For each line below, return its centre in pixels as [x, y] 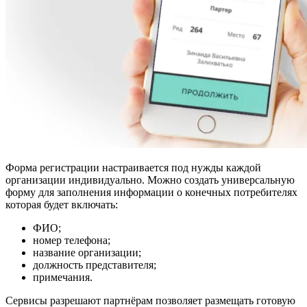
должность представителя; [95, 265]
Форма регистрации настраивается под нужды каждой [133, 168]
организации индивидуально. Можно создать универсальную [150, 180]
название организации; [87, 253]
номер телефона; [72, 241]
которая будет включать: [62, 205]
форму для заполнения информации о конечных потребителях [151, 193]
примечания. [63, 278]
